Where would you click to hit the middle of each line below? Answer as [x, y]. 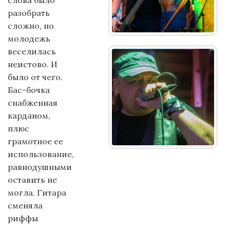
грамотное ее [35, 141]
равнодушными [40, 167]
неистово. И [33, 64]
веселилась [32, 51]
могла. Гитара [37, 193]
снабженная [33, 103]
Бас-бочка [29, 90]
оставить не [32, 180]
